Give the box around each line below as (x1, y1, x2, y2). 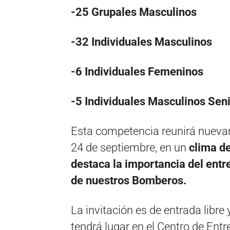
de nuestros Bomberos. (71, 174, 186, 187)
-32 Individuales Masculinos (71, 35, 212, 48)
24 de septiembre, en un (71, 141, 189, 154)
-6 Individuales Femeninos (71, 65, 203, 78)
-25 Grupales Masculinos (71, 5, 197, 18)
